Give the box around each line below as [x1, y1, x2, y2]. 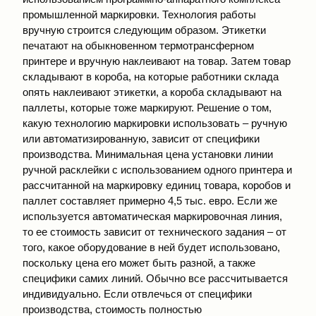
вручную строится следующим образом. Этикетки [23, 24, 266, 36]
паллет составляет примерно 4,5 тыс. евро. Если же [23, 195, 277, 207]
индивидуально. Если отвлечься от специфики [23, 288, 252, 300]
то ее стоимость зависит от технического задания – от [23, 226, 286, 238]
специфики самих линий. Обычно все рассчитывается [23, 272, 288, 284]
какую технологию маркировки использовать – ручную [23, 117, 287, 129]
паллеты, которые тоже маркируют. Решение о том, [23, 102, 272, 114]
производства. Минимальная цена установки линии [23, 148, 273, 160]
